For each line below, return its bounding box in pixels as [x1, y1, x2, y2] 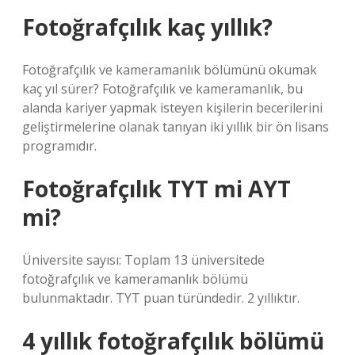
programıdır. [22, 137, 97, 155]
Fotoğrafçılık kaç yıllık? [22, 12, 273, 42]
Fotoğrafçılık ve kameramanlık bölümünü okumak [22, 61, 317, 78]
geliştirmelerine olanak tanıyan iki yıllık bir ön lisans [22, 118, 329, 136]
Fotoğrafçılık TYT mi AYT [22, 174, 291, 204]
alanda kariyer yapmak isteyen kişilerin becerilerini [22, 99, 323, 116]
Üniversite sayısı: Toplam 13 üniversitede [22, 251, 265, 269]
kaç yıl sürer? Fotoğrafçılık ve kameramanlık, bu [22, 80, 303, 97]
